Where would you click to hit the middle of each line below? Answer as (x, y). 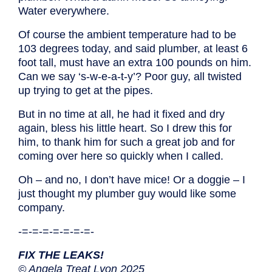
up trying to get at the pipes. (86, 90)
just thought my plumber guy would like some (127, 193)
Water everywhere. (64, 11)
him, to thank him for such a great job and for (127, 142)
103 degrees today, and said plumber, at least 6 (133, 48)
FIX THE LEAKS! (61, 255)
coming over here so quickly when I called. (121, 156)
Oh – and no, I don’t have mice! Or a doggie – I (132, 179)
